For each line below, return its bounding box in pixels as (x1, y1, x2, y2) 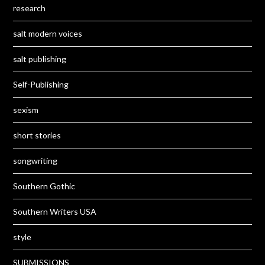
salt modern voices (13, 28, 83, 39)
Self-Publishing (13, 79, 69, 90)
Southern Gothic (13, 181, 76, 192)
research (13, 3, 46, 14)
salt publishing (13, 54, 67, 64)
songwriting (13, 156, 58, 166)
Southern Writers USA (13, 206, 97, 217)
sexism (13, 105, 39, 115)
